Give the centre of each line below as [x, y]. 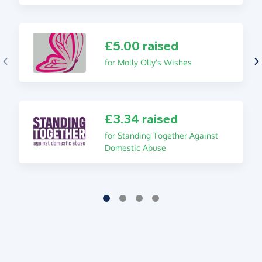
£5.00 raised [141, 46]
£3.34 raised [141, 119]
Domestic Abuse [135, 147]
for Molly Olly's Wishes [148, 62]
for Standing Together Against [161, 135]
